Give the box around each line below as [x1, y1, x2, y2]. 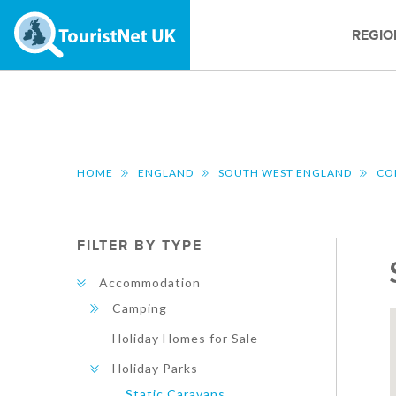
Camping [112, 301, 167, 316]
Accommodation [99, 275, 201, 290]
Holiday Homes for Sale [112, 331, 258, 346]
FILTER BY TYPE [77, 237, 202, 255]
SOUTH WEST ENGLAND [218, 166, 352, 179]
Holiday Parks [112, 361, 198, 376]
